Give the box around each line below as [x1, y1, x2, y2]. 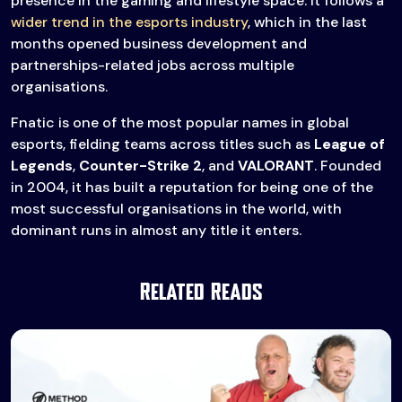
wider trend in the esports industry [11, 13, 248, 32]
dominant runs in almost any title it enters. [11, 221, 301, 240]
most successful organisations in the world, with [11, 199, 342, 219]
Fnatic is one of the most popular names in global [11, 113, 349, 133]
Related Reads [139, 283, 263, 304]
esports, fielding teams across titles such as [11, 135, 314, 154]
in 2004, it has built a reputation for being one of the [11, 178, 373, 197]
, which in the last [248, 13, 367, 32]
